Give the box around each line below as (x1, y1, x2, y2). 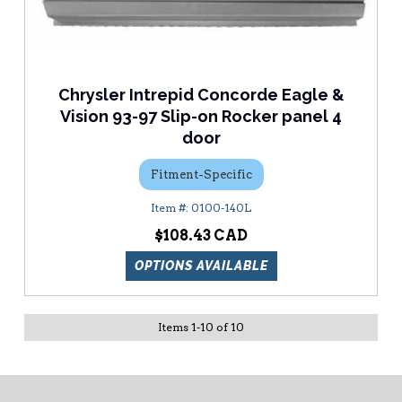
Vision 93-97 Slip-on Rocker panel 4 (60, 107, 342, 127)
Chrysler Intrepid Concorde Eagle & (57, 85, 345, 105)
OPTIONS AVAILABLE (134, 258, 268, 274)
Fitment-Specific (150, 167, 252, 181)
